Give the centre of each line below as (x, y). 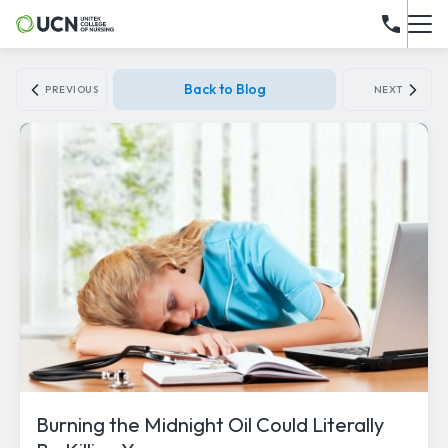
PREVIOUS (72, 89)
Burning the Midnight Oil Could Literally (210, 425)
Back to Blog (224, 89)
